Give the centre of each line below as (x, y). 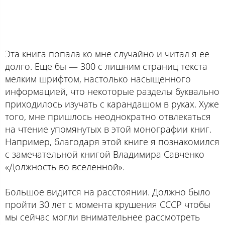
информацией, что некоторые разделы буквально (112, 91)
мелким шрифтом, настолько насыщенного (98, 79)
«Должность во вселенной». (65, 166)
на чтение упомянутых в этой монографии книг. (108, 129)
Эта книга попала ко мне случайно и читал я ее (107, 53)
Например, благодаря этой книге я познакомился (112, 141)
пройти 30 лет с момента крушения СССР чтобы (108, 204)
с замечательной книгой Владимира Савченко (105, 154)
